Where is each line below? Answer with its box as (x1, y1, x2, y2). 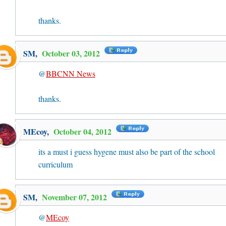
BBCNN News (46, 68, 95, 79)
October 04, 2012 (53, 126, 114, 137)
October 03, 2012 (42, 47, 102, 59)
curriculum (38, 159, 73, 169)
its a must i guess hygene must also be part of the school (38, 146, 215, 157)
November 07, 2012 (42, 191, 109, 203)
